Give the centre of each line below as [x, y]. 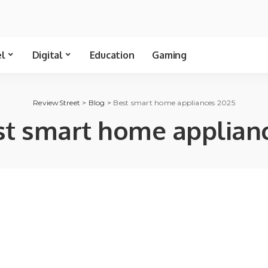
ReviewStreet [57, 103]
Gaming [169, 55]
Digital [47, 55]
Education [112, 55]
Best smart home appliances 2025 [174, 103]
